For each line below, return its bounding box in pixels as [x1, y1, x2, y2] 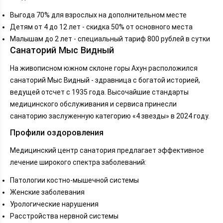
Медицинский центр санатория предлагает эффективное [10, 146, 204, 155]
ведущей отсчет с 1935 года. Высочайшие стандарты [10, 88, 189, 97]
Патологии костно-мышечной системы [10, 176, 139, 185]
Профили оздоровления [10, 128, 104, 138]
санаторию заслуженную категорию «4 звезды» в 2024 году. [10, 112, 210, 120]
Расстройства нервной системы [10, 212, 118, 221]
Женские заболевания [10, 188, 85, 197]
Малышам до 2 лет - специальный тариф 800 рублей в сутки [10, 34, 210, 43]
